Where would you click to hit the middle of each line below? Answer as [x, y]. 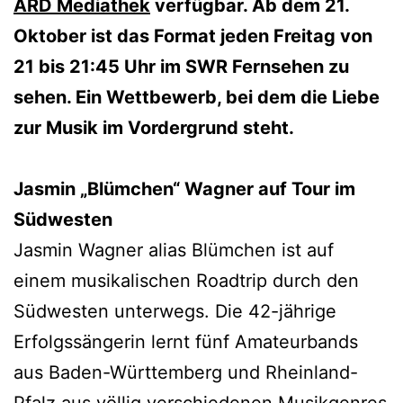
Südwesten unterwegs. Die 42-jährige [175, 311]
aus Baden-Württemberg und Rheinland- [186, 372]
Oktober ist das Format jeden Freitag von [193, 36]
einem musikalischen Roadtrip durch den [186, 280]
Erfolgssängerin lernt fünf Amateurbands [186, 341]
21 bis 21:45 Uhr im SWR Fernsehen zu [181, 66]
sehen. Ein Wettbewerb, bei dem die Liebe [197, 97]
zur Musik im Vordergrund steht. [154, 127]
